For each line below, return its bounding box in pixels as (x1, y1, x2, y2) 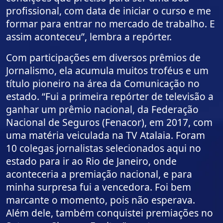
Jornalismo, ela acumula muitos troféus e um (6, 64, 209, 78)
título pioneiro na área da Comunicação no (6, 77, 200, 91)
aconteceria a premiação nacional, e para (6, 167, 192, 181)
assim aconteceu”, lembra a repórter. (6, 30, 172, 44)
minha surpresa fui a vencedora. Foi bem (6, 180, 191, 194)
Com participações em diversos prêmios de (6, 51, 201, 65)
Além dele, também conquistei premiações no (6, 206, 213, 220)
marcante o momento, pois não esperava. (6, 193, 195, 207)
